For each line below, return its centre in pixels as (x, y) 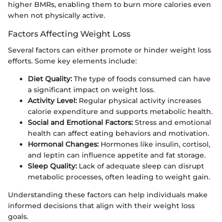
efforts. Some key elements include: (72, 61)
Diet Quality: (50, 79)
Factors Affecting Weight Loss (69, 34)
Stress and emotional (172, 122)
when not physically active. (56, 16)
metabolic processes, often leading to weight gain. (119, 177)
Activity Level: (52, 100)
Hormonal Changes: (63, 144)
